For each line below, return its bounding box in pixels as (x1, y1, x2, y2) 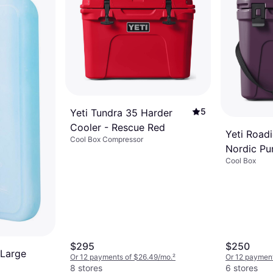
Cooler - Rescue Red (70, 121, 165, 133)
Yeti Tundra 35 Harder (70, 106, 172, 119)
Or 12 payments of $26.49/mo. (70, 252, 172, 261)
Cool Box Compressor (70, 134, 143, 144)
